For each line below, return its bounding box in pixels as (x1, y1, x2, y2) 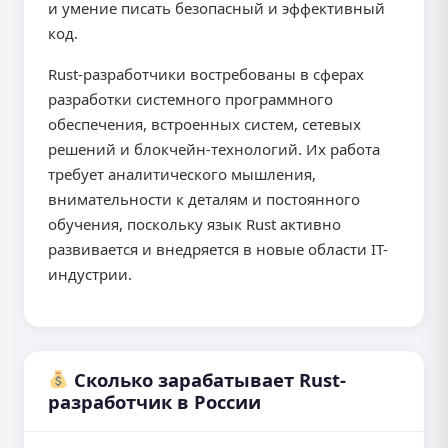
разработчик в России (48, 389, 261, 414)
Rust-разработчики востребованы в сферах (48, 64, 364, 84)
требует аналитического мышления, (48, 164, 316, 184)
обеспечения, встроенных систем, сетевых (48, 114, 361, 134)
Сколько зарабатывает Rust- (68, 367, 346, 392)
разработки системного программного (48, 89, 333, 109)
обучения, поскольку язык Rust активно (48, 214, 341, 234)
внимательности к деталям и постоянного (48, 189, 360, 209)
